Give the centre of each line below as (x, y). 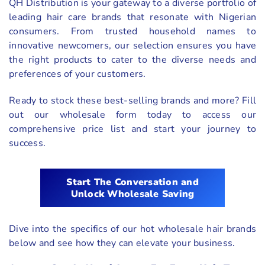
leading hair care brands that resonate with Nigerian (132, 17)
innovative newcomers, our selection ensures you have (132, 46)
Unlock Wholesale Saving (132, 194)
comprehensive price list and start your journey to (132, 129)
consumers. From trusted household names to (132, 32)
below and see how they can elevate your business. (122, 243)
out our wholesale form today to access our (132, 115)
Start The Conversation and (132, 182)
